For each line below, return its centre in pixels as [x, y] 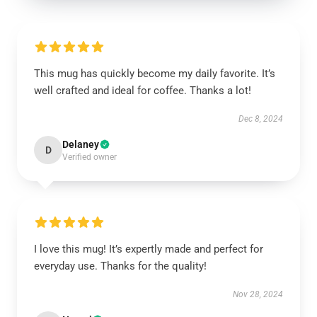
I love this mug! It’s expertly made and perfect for [149, 249]
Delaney [81, 144]
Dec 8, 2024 [261, 119]
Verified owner [90, 157]
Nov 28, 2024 [258, 294]
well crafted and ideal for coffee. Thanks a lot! [143, 91]
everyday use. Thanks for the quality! [120, 266]
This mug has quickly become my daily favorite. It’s [155, 74]
